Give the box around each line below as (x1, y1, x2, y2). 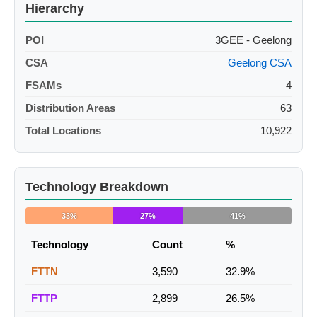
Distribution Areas (25, 102, 115, 115)
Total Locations (25, 125, 101, 137)
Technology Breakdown (25, 180, 168, 195)
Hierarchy (25, 1, 84, 16)
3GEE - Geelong (215, 34, 292, 47)
